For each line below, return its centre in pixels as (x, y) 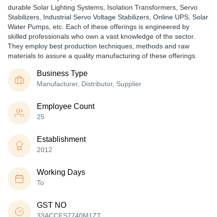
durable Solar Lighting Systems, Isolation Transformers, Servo (103, 7)
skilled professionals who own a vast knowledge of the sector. (101, 36)
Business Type (62, 73)
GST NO (52, 205)
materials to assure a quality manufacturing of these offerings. (102, 56)
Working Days (61, 172)
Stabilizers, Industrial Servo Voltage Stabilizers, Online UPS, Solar (108, 17)
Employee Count (66, 106)
